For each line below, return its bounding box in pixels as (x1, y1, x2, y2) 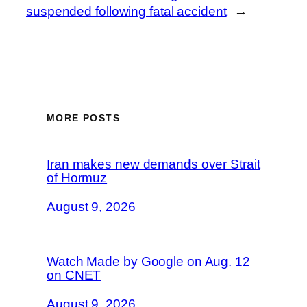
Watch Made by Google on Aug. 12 (47, 254, 250, 269)
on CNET (47, 268, 101, 283)
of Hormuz (47, 171, 108, 186)
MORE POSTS (47, 112, 120, 123)
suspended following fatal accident (26, 4, 227, 19)
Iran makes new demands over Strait (47, 157, 260, 172)
